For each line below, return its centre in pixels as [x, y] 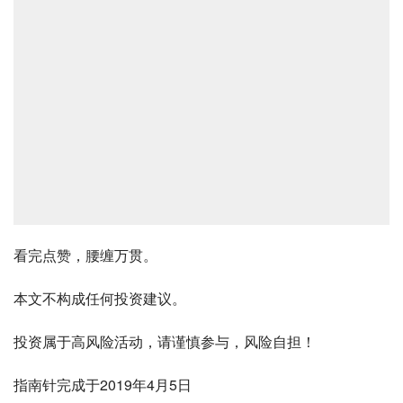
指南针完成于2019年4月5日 [103, 384]
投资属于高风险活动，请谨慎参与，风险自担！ [165, 341]
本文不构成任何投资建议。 [100, 298]
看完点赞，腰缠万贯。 [85, 255]
